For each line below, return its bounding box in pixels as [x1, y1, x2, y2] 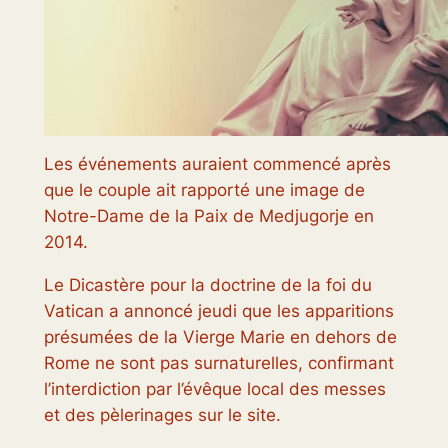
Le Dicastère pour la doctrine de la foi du [43, 275, 372, 296]
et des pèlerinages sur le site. [43, 405, 281, 426]
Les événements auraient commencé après [43, 154, 391, 175]
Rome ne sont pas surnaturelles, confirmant [43, 353, 394, 374]
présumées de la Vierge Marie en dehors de [43, 327, 397, 348]
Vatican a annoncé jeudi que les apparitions [43, 301, 394, 322]
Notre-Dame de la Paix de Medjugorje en [43, 206, 374, 227]
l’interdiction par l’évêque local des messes [43, 379, 386, 400]
